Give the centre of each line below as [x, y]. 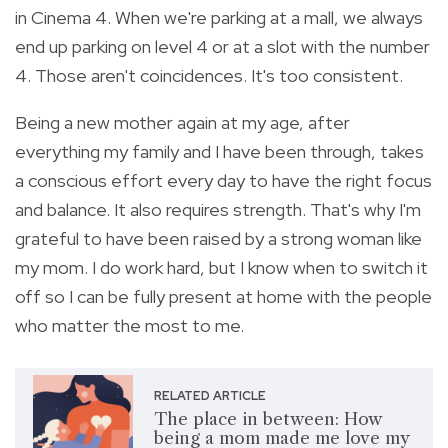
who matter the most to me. [129, 325]
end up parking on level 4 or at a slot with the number [222, 46]
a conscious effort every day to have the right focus [223, 180]
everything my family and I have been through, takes [219, 151]
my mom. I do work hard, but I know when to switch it [221, 267]
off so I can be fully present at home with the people [223, 296]
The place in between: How [267, 419]
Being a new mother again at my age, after [182, 122]
